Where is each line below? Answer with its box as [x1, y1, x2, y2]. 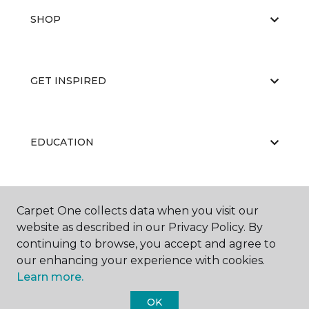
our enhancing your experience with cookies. [17, 254, 265, 267]
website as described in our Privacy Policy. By [17, 221, 263, 234]
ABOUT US [30, 197, 84, 210]
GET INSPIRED [30, 74, 106, 87]
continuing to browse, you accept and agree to [17, 237, 276, 250]
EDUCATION [30, 136, 94, 148]
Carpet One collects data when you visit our [17, 204, 259, 217]
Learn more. [17, 270, 83, 283]
